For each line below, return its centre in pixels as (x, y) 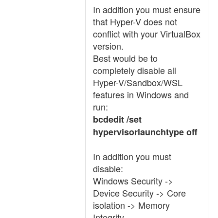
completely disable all (135, 70)
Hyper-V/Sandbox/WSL (138, 82)
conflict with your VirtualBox (147, 34)
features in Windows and (141, 94)
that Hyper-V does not (135, 21)
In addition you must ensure (147, 9)
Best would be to (125, 58)
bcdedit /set (117, 119)
